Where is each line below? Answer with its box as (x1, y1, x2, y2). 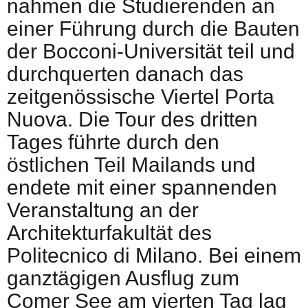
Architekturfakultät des (7, 221, 212, 244)
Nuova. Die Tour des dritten (7, 107, 258, 131)
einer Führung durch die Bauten (7, 16, 300, 40)
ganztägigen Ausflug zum (7, 266, 239, 289)
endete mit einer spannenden (7, 175, 277, 199)
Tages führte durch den (7, 130, 219, 153)
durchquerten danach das (7, 62, 243, 85)
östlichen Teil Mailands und (7, 153, 256, 176)
